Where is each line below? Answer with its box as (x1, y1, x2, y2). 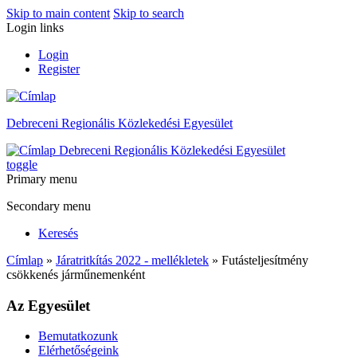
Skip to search (113, 6, 184, 20)
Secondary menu (6, 199, 91, 213)
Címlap (6, 253, 43, 267)
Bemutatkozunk (38, 329, 118, 343)
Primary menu (6, 172, 77, 186)
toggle (6, 158, 37, 171)
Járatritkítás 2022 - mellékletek (56, 253, 209, 267)
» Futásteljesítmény (209, 253, 308, 267)
